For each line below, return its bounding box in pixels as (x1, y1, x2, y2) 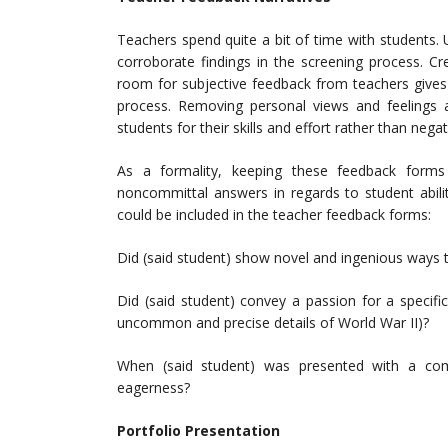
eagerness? (117, 378, 190, 398)
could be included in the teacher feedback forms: (117, 205, 431, 225)
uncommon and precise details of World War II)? (117, 313, 429, 333)
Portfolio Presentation (117, 421, 280, 441)
